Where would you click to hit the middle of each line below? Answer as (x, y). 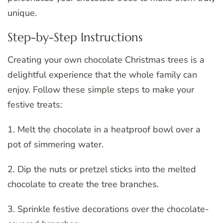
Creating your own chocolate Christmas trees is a (106, 59)
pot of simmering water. (56, 144)
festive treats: (35, 104)
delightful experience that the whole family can (102, 74)
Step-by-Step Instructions (75, 37)
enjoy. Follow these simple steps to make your (101, 89)
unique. (22, 13)
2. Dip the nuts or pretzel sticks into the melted (102, 169)
